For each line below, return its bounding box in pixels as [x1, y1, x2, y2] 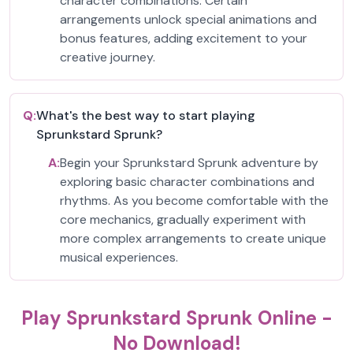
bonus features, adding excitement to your [60, 30, 307, 46]
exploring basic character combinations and [60, 173, 314, 190]
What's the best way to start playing [36, 107, 255, 124]
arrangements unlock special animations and [60, 11, 317, 28]
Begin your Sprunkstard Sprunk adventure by [60, 154, 318, 171]
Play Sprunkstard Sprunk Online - [20, 306, 333, 330]
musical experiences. [60, 249, 178, 266]
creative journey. [60, 49, 155, 65]
